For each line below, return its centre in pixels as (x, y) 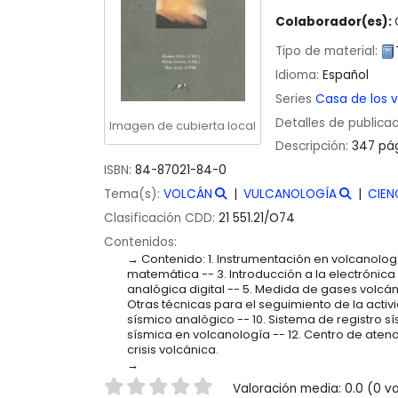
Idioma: (299, 75)
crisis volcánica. (172, 349)
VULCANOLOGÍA (290, 194)
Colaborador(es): (335, 22)
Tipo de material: (328, 52)
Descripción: (314, 147)
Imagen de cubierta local (183, 125)
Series (295, 99)
